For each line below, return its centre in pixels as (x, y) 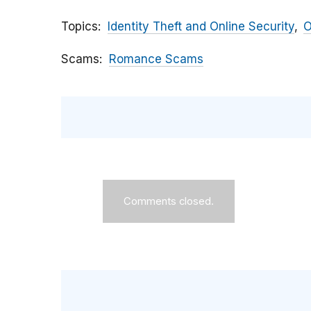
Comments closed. (169, 202)
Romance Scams (156, 59)
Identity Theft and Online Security (201, 27)
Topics (79, 27)
